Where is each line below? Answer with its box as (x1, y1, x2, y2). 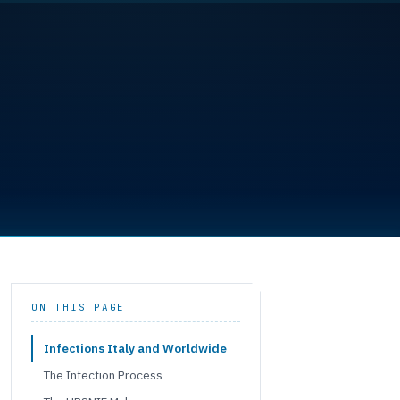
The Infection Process (44, 367, 162, 383)
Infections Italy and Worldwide (44, 340, 227, 356)
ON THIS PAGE (31, 301, 126, 313)
